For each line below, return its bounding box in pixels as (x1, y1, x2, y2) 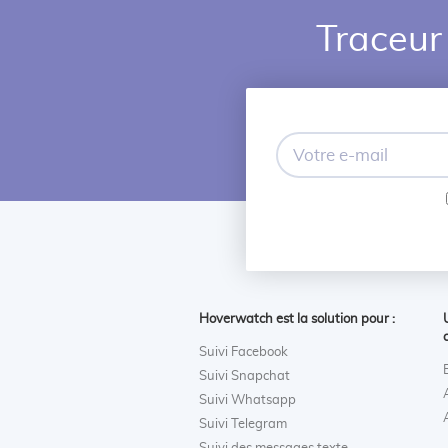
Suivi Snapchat (199, 369, 291, 383)
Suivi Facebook (199, 345, 289, 359)
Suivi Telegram (199, 417, 288, 431)
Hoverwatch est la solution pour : (199, 312, 396, 326)
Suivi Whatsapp (199, 393, 297, 407)
